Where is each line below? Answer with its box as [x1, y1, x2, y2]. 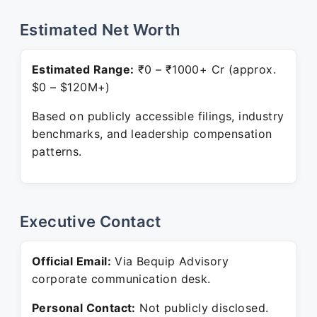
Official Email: [32, 254, 111, 268]
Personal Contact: [32, 301, 136, 315]
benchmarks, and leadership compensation [32, 127, 272, 141]
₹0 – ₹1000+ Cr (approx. [134, 62, 277, 76]
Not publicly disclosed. [135, 301, 269, 315]
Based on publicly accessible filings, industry [32, 109, 284, 123]
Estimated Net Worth [20, 21, 180, 39]
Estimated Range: [32, 62, 134, 76]
